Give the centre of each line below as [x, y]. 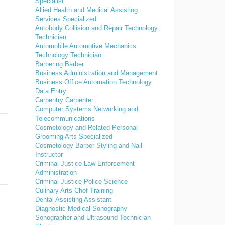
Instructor [49, 154]
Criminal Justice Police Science [81, 182]
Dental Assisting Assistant [73, 200]
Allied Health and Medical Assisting [86, 10]
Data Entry [51, 91]
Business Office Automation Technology [93, 82]
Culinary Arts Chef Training [74, 191]
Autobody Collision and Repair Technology [96, 28]
